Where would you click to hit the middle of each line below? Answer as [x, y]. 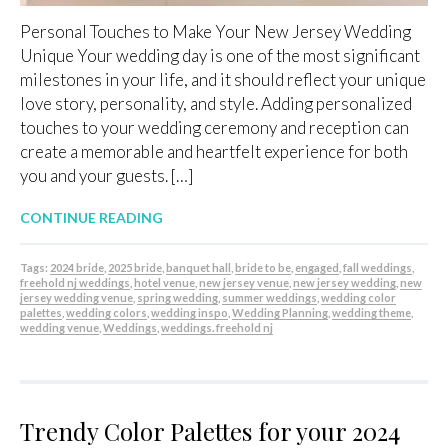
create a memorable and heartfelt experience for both [214, 152]
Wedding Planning [280, 313]
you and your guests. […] [106, 176]
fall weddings [377, 268]
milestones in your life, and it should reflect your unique [223, 80]
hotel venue [164, 283]
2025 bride [135, 268]
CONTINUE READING [91, 218]
